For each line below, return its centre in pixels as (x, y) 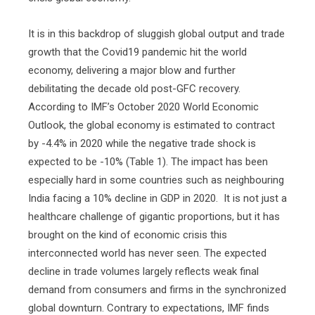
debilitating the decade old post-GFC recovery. (134, 89)
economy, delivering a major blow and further (132, 70)
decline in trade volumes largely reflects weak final (143, 271)
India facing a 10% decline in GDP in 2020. (123, 198)
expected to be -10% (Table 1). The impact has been (148, 162)
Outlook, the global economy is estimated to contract (152, 125)
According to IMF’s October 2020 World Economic (143, 107)
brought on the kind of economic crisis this (128, 235)
